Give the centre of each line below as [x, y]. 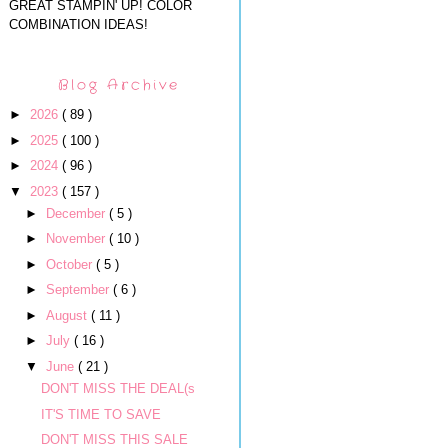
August [68, 315]
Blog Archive [119, 84]
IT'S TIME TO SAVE [101, 414]
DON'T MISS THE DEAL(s [118, 388]
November [77, 239]
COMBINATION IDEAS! [78, 24]
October [70, 264]
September [79, 290]
